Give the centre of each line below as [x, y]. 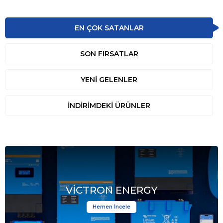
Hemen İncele [111, 207]
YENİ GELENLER [109, 80]
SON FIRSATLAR [109, 54]
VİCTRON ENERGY [111, 190]
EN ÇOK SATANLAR [109, 28]
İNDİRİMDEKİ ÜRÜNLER [109, 106]
